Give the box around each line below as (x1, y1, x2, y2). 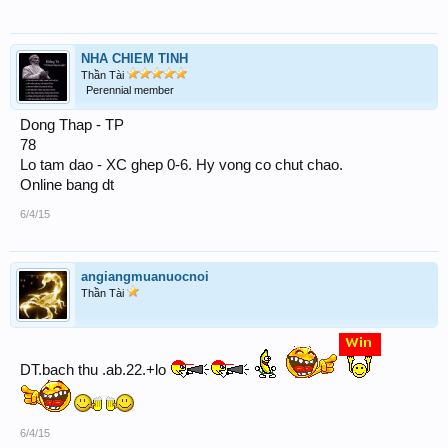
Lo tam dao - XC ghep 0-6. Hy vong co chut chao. (20, 157, 343, 173)
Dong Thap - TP (20, 117, 124, 133)
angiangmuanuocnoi (81, 269, 209, 284)
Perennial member (86, 84, 174, 96)
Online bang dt (20, 177, 114, 193)
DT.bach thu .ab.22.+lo (20, 362, 170, 378)
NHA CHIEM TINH (81, 51, 188, 66)
